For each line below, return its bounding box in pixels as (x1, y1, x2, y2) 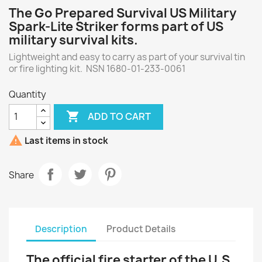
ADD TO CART (88, 110, 151, 123)
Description (35, 223, 87, 236)
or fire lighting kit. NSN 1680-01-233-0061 (9, 62, 185, 75)
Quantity (9, 88, 46, 101)
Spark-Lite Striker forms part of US (9, 18, 223, 35)
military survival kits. (9, 31, 140, 49)
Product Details (106, 223, 176, 236)
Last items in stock (23, 134, 108, 147)
